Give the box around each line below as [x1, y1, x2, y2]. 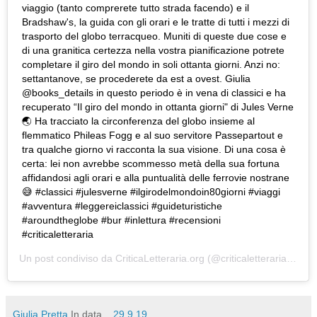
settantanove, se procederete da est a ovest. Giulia [22, 73, 250, 85]
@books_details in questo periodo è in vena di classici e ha [22, 87, 286, 99]
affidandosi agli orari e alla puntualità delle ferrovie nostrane [22, 172, 289, 184]
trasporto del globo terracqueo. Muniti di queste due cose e [22, 30, 287, 42]
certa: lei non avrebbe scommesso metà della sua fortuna [22, 158, 279, 170]
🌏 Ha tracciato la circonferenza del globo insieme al [22, 115, 255, 127]
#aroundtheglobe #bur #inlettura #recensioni [22, 214, 221, 226]
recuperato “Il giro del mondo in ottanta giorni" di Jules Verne [22, 101, 294, 113]
